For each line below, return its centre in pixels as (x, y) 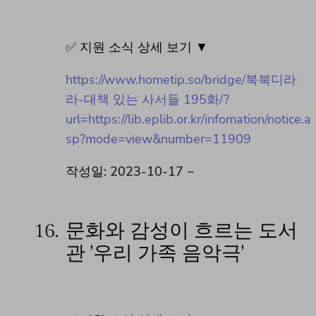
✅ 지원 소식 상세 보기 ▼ (137, 48)
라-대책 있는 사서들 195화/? (147, 100)
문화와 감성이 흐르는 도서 (182, 231)
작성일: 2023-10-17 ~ (130, 172)
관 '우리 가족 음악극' (155, 254)
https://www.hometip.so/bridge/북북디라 (181, 80)
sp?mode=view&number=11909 (158, 139)
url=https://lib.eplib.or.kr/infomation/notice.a (188, 120)
